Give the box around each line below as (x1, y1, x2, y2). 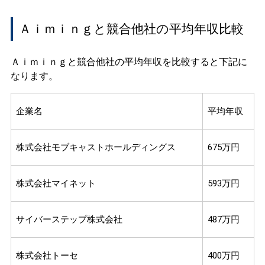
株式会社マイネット (15, 178, 96, 189)
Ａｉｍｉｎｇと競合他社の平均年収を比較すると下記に (10, 56, 247, 68)
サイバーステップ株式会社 (15, 214, 122, 225)
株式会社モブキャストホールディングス (15, 142, 176, 153)
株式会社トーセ (15, 250, 78, 261)
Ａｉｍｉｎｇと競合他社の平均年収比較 (19, 22, 244, 37)
